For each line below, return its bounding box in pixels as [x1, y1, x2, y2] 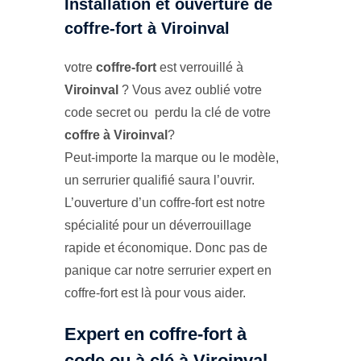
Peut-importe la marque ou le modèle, [64, 151, 279, 165]
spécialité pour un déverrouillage [64, 218, 251, 233]
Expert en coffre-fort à [64, 324, 247, 345]
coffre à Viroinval [64, 128, 168, 143]
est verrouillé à [156, 60, 243, 75]
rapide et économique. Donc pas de [64, 241, 268, 255]
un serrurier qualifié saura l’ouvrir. [64, 173, 255, 188]
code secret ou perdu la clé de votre [64, 106, 271, 120]
